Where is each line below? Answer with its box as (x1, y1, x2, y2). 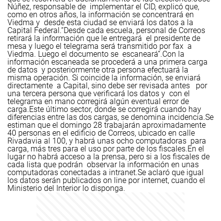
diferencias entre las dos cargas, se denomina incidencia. (7, 112, 205, 122)
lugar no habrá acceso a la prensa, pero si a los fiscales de (7, 152, 210, 161)
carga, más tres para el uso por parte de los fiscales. (7, 144, 187, 153)
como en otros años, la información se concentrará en (7, 10, 194, 19)
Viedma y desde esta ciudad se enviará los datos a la (7, 18, 193, 27)
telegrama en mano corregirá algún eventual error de (7, 97, 189, 106)
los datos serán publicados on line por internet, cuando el (7, 176, 205, 185)
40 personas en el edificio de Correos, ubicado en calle (7, 128, 195, 138)
